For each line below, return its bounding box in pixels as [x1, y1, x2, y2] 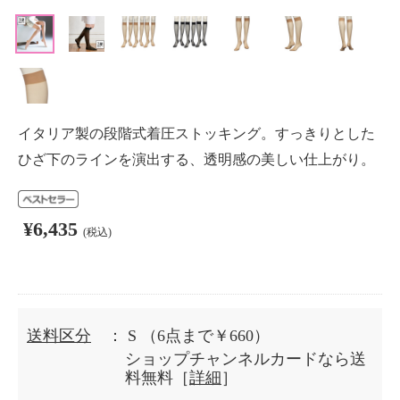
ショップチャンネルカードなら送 [125, 350, 366, 368]
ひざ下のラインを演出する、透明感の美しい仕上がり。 [18, 152, 375, 167]
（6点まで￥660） [141, 327, 270, 345]
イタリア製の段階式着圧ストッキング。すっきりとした [18, 126, 375, 141]
